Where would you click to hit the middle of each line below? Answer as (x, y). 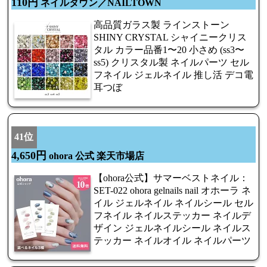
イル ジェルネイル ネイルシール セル (173, 203)
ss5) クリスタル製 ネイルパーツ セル (171, 63)
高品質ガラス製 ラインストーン (162, 25)
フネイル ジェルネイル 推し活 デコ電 (173, 75)
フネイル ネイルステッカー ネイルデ (172, 216)
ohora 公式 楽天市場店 (95, 156)
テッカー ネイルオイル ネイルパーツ (172, 241)
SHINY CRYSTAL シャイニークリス (170, 38)
